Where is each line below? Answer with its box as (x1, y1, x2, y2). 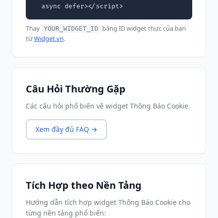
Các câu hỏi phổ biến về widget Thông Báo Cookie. (26, 101, 190, 110)
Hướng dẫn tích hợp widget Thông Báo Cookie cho (26, 198, 190, 207)
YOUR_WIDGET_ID (44, 25, 98, 32)
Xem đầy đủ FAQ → (36, 125, 97, 134)
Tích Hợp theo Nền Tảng (26, 179, 142, 192)
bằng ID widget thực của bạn (101, 24, 186, 33)
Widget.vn (34, 34, 64, 43)
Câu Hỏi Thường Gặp (26, 82, 126, 95)
